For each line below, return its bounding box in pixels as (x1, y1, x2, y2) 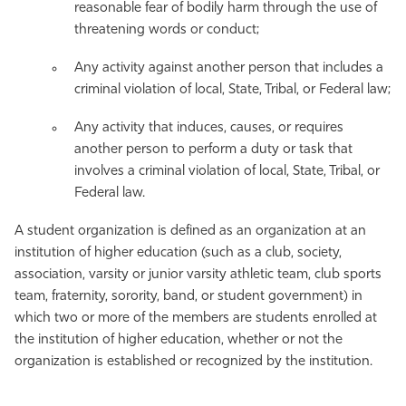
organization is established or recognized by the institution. (14, 354, 372, 369)
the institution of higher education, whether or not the (14, 333, 343, 347)
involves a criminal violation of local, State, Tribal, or (74, 164, 380, 179)
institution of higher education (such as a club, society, (14, 246, 342, 260)
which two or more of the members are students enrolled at (14, 311, 377, 325)
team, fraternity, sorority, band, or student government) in (14, 289, 362, 304)
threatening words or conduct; (74, 23, 259, 37)
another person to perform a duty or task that (74, 142, 353, 157)
